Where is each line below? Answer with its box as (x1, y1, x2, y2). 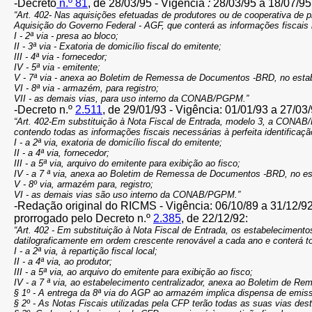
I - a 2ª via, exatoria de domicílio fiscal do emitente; (14, 137, 222, 148)
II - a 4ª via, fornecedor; (14, 148, 109, 158)
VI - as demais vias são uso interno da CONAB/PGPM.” (14, 189, 240, 200)
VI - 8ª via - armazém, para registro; (14, 83, 159, 93)
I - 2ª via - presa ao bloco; (14, 31, 118, 41)
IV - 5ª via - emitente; (14, 62, 100, 72)
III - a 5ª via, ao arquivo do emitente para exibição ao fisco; (14, 267, 253, 277)
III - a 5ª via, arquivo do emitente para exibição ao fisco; (14, 158, 240, 169)
